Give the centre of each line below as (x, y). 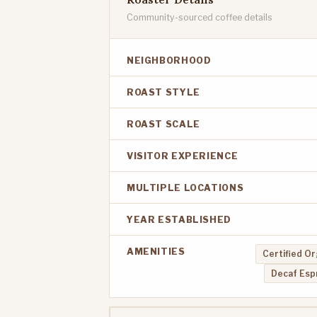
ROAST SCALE (163, 125)
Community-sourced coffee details (200, 18)
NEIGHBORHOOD (169, 61)
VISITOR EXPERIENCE (183, 156)
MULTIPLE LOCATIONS (185, 188)
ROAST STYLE (163, 93)
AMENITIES (156, 252)
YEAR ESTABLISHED (179, 220)
